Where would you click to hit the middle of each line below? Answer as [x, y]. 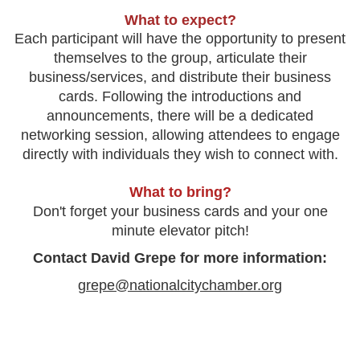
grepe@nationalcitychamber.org [180, 286]
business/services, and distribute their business [180, 78]
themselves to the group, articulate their [180, 58]
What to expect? [180, 20]
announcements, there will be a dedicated [180, 116]
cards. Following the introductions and [180, 97]
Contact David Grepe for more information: [180, 258]
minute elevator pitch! [180, 231]
